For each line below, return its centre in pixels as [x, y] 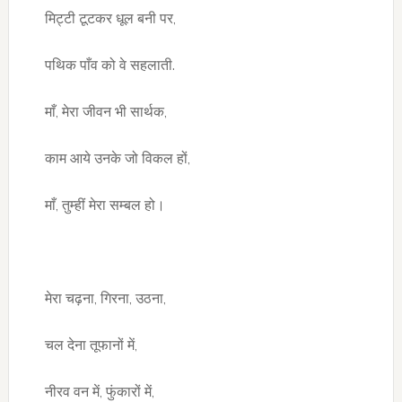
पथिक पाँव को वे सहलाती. [109, 65]
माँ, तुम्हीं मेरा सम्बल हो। [105, 205]
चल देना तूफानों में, [91, 345]
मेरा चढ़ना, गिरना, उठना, [105, 298]
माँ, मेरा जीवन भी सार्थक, [105, 112]
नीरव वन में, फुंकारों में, [99, 392]
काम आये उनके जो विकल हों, [117, 158]
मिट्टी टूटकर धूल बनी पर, [110, 18]
